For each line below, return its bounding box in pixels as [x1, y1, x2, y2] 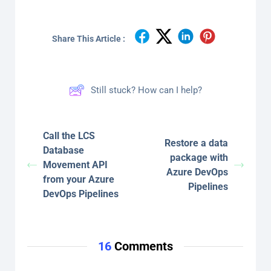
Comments [111, 238, 173, 253]
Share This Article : [52, 33, 126, 44]
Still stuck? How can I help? [90, 84, 202, 96]
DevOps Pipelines [43, 188, 119, 200]
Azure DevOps [166, 166, 228, 178]
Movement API [43, 158, 108, 171]
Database [43, 144, 84, 156]
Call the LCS [43, 129, 95, 142]
